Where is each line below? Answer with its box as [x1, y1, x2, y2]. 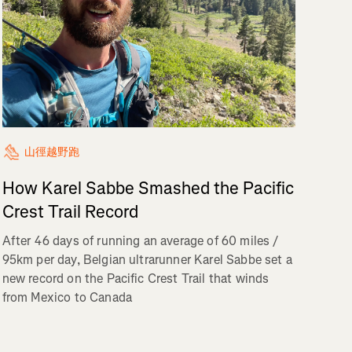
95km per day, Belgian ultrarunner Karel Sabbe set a [2, 251, 292, 268]
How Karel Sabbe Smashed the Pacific [2, 176, 294, 200]
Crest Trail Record [2, 200, 138, 223]
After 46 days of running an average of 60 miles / [2, 232, 279, 249]
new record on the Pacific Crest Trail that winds [2, 269, 269, 287]
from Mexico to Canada [2, 288, 133, 306]
